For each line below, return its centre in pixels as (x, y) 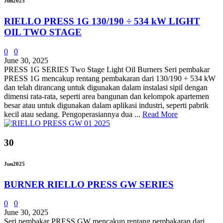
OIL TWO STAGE (43, 32)
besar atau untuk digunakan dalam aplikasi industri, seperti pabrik (106, 105)
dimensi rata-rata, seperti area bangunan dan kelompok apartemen (107, 96)
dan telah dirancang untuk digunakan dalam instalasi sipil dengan (106, 87)
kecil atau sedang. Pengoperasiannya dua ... (73, 114)
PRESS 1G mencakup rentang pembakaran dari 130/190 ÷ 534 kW (110, 78)
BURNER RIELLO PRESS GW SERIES (89, 184)
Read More (160, 114)
